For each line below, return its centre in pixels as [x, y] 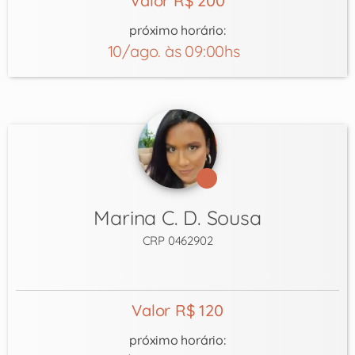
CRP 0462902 [177, 240]
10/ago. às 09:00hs [177, 51]
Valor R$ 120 [177, 310]
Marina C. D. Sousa [177, 217]
